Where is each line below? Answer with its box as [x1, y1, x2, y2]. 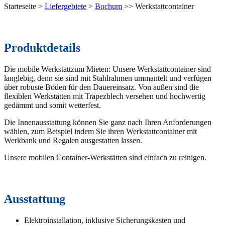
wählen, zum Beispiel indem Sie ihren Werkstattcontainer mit [4, 127, 197, 136]
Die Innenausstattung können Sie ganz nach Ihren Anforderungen [4, 118, 211, 127]
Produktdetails [4, 41, 80, 54]
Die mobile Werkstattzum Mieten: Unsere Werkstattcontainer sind [4, 64, 211, 73]
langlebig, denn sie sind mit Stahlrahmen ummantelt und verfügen [4, 73, 211, 82]
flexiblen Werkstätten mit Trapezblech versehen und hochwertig [4, 91, 205, 100]
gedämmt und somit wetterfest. [4, 100, 101, 109]
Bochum [95, 2, 122, 11]
